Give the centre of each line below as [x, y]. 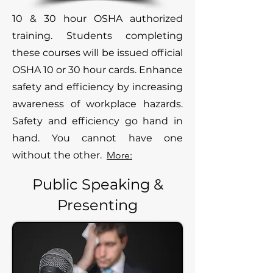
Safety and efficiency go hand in [97, 121]
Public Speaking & [97, 184]
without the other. [58, 155]
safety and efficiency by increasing [97, 87]
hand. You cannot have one [97, 138]
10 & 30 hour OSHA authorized [97, 19]
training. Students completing [97, 36]
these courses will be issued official [97, 53]
